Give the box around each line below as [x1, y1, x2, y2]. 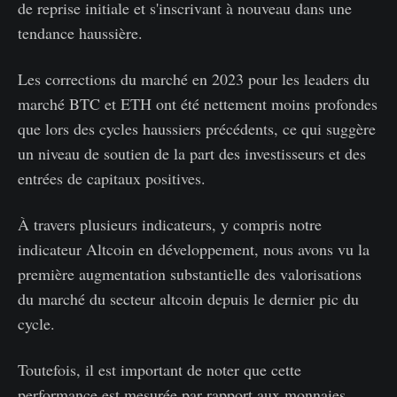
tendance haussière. [18, 21, 143, 43]
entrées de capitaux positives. [18, 167, 206, 189]
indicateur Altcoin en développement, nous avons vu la [18, 237, 370, 260]
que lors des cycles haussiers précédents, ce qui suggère [18, 117, 376, 139]
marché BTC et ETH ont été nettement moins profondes [18, 92, 378, 114]
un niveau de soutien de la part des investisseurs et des [18, 142, 366, 164]
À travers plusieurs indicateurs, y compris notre [18, 213, 322, 235]
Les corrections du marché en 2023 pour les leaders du [18, 67, 370, 90]
